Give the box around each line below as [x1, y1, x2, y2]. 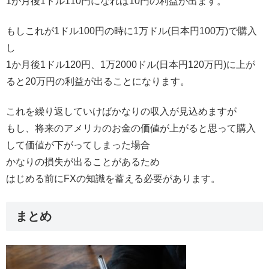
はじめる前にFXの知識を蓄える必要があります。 [6, 174, 220, 184]
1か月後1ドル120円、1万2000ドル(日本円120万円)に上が [6, 59, 255, 70]
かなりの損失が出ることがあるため [6, 157, 160, 168]
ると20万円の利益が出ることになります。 [6, 76, 190, 86]
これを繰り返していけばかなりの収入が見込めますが [6, 106, 237, 117]
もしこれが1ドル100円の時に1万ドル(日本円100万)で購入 [6, 25, 257, 36]
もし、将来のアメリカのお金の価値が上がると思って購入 [6, 123, 256, 134]
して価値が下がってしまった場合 [6, 140, 150, 151]
